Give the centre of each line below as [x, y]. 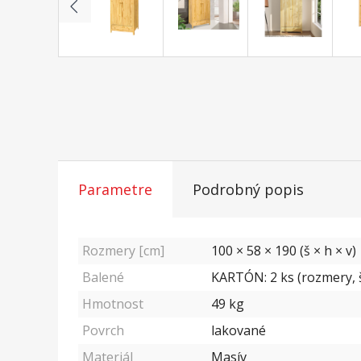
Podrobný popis [248, 190]
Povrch [103, 331]
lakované [239, 331]
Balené [103, 278]
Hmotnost [113, 304]
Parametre [115, 190]
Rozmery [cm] [123, 251]
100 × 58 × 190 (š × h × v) [284, 251]
